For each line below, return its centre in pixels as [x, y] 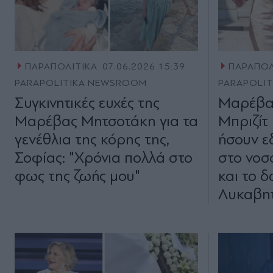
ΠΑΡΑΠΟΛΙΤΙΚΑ [61, 67]
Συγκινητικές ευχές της [87, 103]
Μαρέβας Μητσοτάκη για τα [106, 121]
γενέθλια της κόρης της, [92, 140]
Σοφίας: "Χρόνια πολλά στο [104, 158]
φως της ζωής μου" [77, 176]
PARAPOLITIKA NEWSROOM [81, 83]
